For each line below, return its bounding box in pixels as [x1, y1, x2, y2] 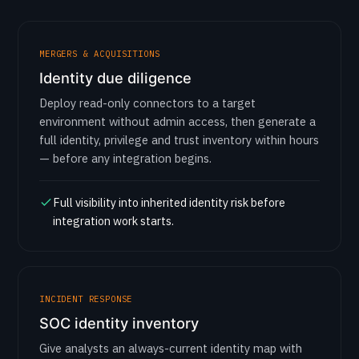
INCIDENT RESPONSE [39, 293, 133, 305]
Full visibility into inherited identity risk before [53, 195, 285, 210]
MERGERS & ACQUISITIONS [39, 48, 160, 59]
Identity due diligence [39, 69, 192, 87]
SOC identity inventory [39, 314, 199, 332]
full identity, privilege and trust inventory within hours [39, 132, 319, 147]
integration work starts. [53, 213, 174, 228]
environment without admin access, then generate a [39, 114, 316, 129]
